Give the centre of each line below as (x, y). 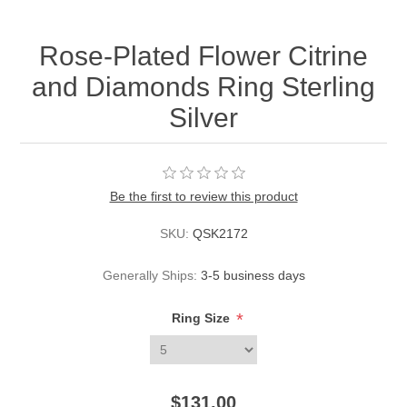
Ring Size (202, 318)
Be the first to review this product (203, 197)
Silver (203, 118)
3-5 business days (253, 276)
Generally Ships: (149, 276)
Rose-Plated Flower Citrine (203, 56)
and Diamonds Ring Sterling (203, 87)
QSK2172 (220, 234)
